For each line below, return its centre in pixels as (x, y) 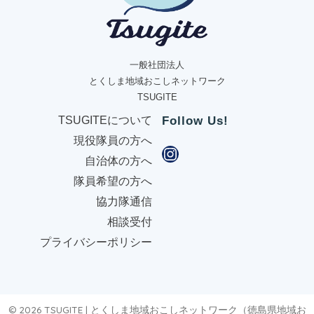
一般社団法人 (157, 64)
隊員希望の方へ (112, 181)
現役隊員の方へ (112, 140)
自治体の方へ (118, 161)
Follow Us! (196, 121)
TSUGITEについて (105, 120)
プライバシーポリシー (96, 242)
